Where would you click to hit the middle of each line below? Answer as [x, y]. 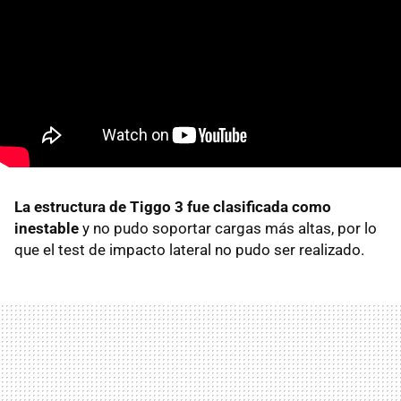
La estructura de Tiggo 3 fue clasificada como [173, 206]
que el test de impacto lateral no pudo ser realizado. [189, 249]
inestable [47, 228]
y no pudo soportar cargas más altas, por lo [228, 228]
